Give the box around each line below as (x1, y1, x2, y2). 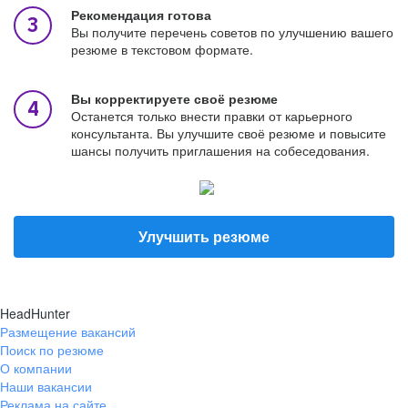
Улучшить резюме (138, 226, 270, 247)
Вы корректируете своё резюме (71, 89, 278, 107)
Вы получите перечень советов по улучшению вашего (71, 23, 393, 41)
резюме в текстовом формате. (71, 40, 253, 58)
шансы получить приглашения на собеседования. (71, 141, 370, 159)
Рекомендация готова (71, 5, 211, 24)
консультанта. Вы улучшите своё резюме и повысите (71, 124, 386, 142)
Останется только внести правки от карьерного (71, 107, 352, 125)
